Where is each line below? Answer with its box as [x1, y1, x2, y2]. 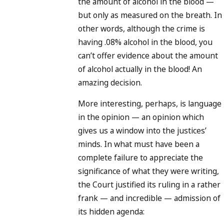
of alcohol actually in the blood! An [78, 63, 202, 74]
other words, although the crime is [78, 22, 205, 34]
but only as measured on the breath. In [78, 9, 222, 20]
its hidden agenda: [78, 206, 144, 217]
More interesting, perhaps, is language [78, 98, 221, 109]
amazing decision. [78, 76, 142, 88]
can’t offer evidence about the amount [78, 49, 218, 61]
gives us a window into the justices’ [78, 125, 206, 136]
